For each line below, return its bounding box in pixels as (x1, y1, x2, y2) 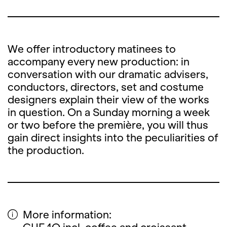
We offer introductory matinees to (8, 43, 176, 55)
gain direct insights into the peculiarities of (8, 132, 218, 143)
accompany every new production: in (8, 56, 190, 67)
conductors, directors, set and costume (8, 81, 204, 93)
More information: (23, 209, 111, 220)
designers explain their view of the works (8, 94, 209, 105)
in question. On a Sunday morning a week (8, 106, 210, 118)
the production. (8, 144, 84, 156)
